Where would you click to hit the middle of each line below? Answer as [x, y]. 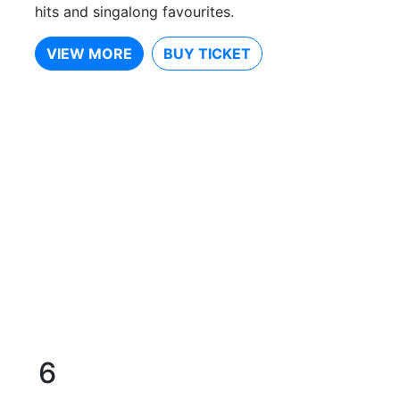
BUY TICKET [207, 54]
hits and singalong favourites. [134, 12]
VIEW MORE [89, 54]
